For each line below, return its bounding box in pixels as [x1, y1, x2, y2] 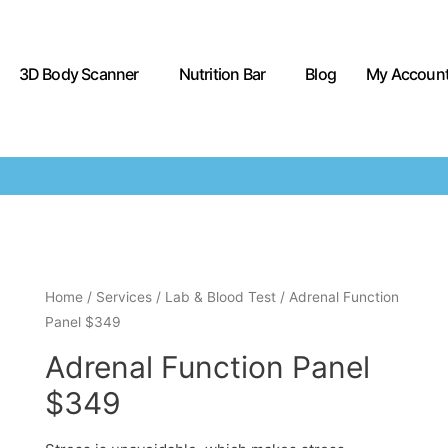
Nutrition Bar [178, 63, 266, 84]
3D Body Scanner [18, 63, 139, 84]
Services [95, 289, 152, 305]
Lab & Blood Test [164, 289, 276, 305]
